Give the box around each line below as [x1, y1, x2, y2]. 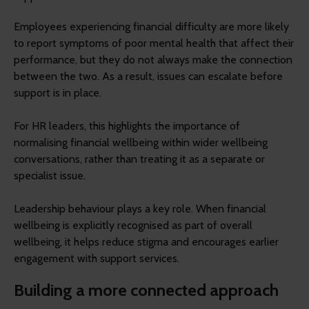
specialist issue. [14, 168, 86, 182]
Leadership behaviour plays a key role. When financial [14, 201, 266, 215]
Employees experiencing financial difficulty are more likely [14, 19, 289, 33]
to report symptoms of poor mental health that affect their [14, 36, 294, 50]
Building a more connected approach [14, 279, 279, 300]
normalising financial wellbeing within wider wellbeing [14, 135, 268, 149]
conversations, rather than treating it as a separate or [14, 152, 265, 166]
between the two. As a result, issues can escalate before [14, 69, 283, 83]
